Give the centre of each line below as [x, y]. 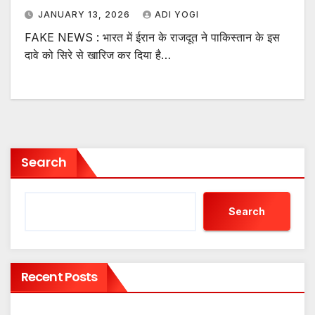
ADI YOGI [177, 15]
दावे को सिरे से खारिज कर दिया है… [98, 55]
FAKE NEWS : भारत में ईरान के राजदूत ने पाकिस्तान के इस [152, 38]
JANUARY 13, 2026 [85, 15]
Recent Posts [59, 277]
